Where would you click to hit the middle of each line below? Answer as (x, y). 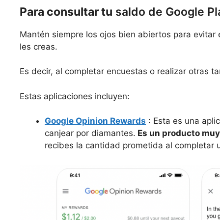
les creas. (39, 46)
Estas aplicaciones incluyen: (75, 96)
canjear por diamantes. (90, 133)
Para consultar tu (66, 12)
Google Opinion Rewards (95, 121)
